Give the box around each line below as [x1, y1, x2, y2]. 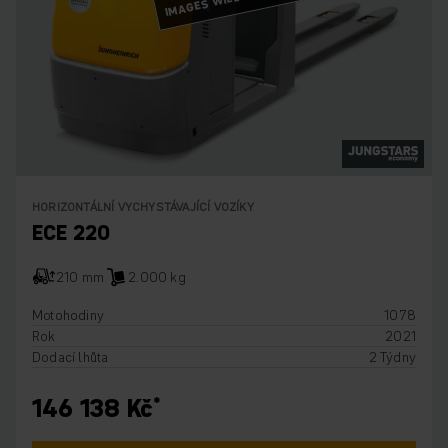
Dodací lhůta [32, 347, 109, 368]
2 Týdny [368, 347, 416, 368]
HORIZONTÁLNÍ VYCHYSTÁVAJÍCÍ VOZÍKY [32, 198, 254, 216]
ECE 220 [32, 219, 111, 248]
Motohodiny [32, 305, 104, 326]
